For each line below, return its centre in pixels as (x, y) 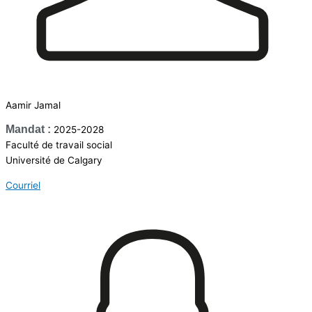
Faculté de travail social (60, 145)
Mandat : (28, 130)
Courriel (23, 186)
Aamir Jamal (33, 105)
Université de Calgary (54, 161)
